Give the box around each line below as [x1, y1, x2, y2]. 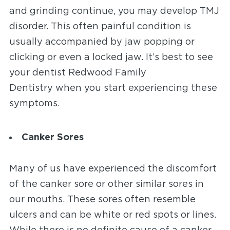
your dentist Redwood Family [9, 68, 146, 78]
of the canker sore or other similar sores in [9, 180, 204, 189]
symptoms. [9, 99, 60, 108]
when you [52, 84, 101, 93]
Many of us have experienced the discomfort [9, 164, 217, 174]
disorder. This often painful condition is [9, 22, 191, 31]
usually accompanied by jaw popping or [9, 37, 195, 47]
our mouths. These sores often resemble [9, 195, 196, 204]
